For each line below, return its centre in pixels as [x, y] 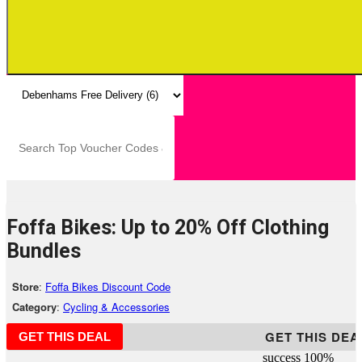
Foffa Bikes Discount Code [108, 286]
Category [34, 306]
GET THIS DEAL [65, 336]
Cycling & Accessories [116, 306]
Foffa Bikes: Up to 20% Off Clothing [168, 227]
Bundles [44, 250]
